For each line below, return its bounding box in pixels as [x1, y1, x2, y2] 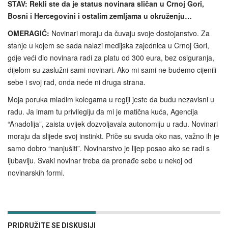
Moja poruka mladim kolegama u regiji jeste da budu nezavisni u [8, 94, 214, 104]
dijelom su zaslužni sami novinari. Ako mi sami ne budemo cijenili [8, 64, 216, 75]
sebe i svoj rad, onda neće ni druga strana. [8, 76, 146, 87]
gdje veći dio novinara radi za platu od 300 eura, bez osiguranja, [8, 52, 214, 63]
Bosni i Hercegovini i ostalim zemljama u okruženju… [8, 10, 192, 21]
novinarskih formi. [8, 167, 65, 178]
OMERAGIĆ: [8, 27, 49, 38]
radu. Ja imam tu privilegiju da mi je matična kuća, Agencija [8, 106, 198, 117]
